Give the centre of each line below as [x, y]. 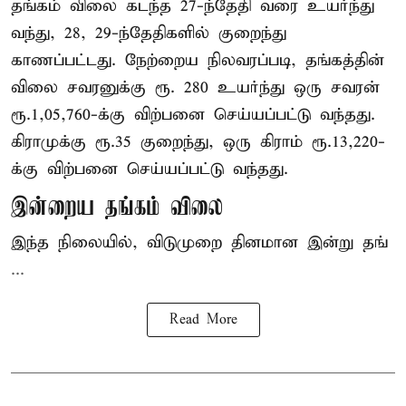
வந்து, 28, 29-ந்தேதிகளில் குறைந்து [149, 34]
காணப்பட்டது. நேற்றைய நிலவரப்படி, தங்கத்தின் [198, 61]
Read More [203, 320]
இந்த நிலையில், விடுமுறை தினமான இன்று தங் [199, 243]
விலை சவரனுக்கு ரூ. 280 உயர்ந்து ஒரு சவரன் [195, 88]
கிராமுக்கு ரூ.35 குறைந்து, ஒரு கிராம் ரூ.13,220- [198, 142]
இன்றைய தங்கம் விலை [117, 208]
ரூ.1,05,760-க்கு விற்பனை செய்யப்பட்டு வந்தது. [193, 115]
